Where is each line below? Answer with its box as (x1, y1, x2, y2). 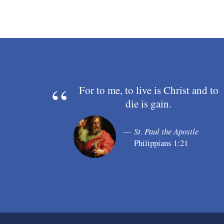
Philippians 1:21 (134, 136, 188, 148)
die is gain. (125, 96, 171, 111)
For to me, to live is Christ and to (78, 83, 218, 97)
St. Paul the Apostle (134, 125, 198, 137)
